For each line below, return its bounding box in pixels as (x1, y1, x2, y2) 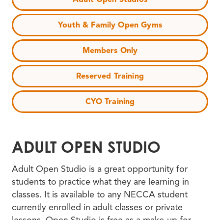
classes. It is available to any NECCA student (12, 189, 188, 200)
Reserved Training (76, 71, 144, 81)
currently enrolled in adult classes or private (12, 202, 183, 213)
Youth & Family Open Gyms (58, 20, 162, 30)
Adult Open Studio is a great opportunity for (12, 164, 188, 175)
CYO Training (85, 97, 135, 107)
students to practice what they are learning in (12, 176, 189, 188)
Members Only (82, 46, 138, 55)
